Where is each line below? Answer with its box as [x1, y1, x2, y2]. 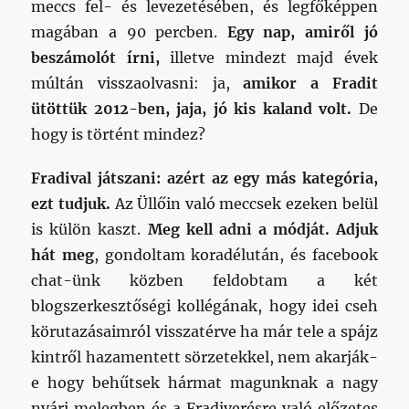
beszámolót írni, [31, 48, 160, 67]
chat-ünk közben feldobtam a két [31, 271, 378, 289]
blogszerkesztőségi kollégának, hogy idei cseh [31, 297, 378, 315]
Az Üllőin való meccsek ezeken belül [114, 194, 378, 213]
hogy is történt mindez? [31, 125, 206, 143]
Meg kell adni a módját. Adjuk [147, 220, 378, 238]
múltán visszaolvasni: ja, [31, 74, 244, 92]
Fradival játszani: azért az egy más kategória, [31, 169, 378, 187]
